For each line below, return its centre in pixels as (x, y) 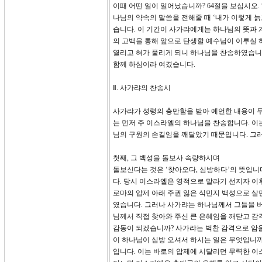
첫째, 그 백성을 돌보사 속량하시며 (166, 158)
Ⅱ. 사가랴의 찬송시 (142, 88)
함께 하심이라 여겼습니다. (154, 64)
